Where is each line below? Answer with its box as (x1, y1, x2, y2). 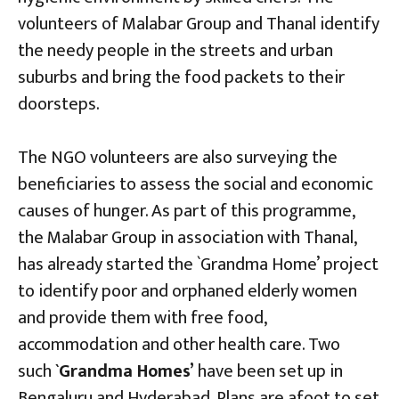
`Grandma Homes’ (55, 355, 194, 387)
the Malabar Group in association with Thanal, (18, 222, 356, 253)
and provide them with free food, (18, 302, 266, 333)
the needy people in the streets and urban (18, 35, 333, 66)
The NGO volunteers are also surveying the (18, 142, 338, 173)
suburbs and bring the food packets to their (18, 61, 345, 93)
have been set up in (194, 355, 343, 387)
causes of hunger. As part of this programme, (18, 195, 354, 226)
